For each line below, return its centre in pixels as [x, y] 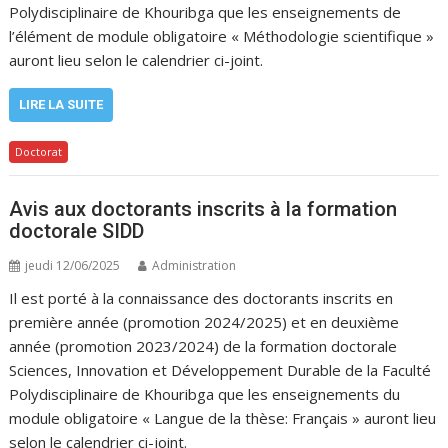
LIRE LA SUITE [61, 104]
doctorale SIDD [77, 231]
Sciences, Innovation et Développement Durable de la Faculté [220, 370]
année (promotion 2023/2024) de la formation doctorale [203, 346]
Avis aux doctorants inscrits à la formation [203, 209]
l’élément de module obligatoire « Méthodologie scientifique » [222, 35]
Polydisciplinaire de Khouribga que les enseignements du [205, 394]
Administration [194, 265]
